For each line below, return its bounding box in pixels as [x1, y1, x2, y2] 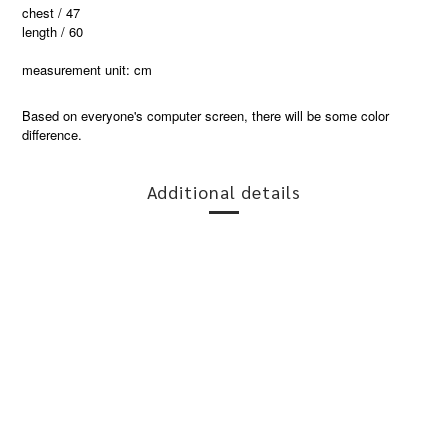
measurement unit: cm [22, 59, 152, 79]
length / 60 [22, 21, 83, 41]
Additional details [147, 179, 301, 203]
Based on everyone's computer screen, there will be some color [22, 105, 389, 125]
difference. [22, 124, 82, 144]
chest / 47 [22, 2, 80, 22]
